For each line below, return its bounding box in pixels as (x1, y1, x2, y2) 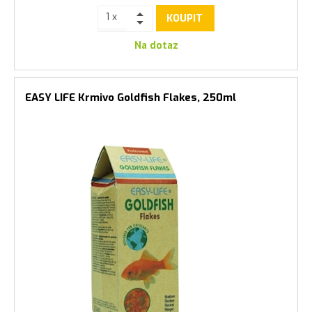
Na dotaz (134, 39, 178, 52)
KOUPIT (166, 11, 203, 25)
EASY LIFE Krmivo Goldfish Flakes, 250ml (25, 91, 236, 104)
